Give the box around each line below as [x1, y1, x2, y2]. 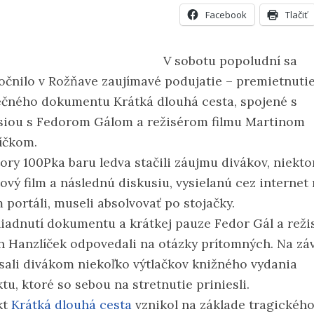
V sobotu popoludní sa [163, 53, 297, 69]
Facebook [205, 8, 247, 22]
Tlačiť [285, 8, 308, 22]
